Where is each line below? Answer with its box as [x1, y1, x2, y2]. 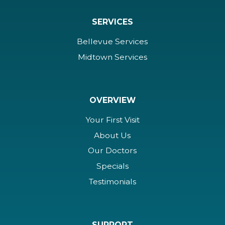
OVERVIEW [89, 95, 136, 105]
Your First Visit [85, 115, 140, 125]
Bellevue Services [77, 37, 148, 47]
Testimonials [88, 177, 136, 187]
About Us [94, 130, 131, 140]
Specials [96, 161, 129, 171]
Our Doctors [88, 146, 137, 156]
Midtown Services [77, 52, 147, 62]
